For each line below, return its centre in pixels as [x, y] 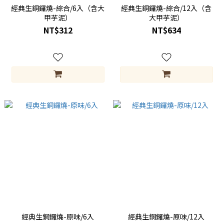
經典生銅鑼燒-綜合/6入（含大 [58, 8]
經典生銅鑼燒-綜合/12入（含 [166, 8]
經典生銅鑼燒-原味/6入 [58, 216]
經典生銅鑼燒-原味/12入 [166, 216]
